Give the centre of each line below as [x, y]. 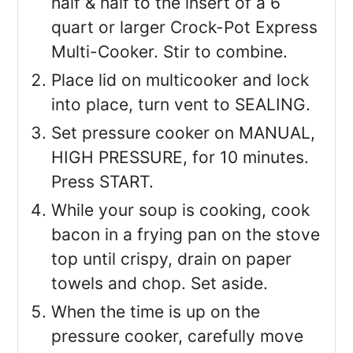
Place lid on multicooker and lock [180, 80]
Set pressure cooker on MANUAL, [184, 133]
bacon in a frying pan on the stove [186, 235]
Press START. [103, 182]
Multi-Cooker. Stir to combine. [170, 52]
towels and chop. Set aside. [160, 284]
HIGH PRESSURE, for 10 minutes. [180, 158]
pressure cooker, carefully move [178, 336]
